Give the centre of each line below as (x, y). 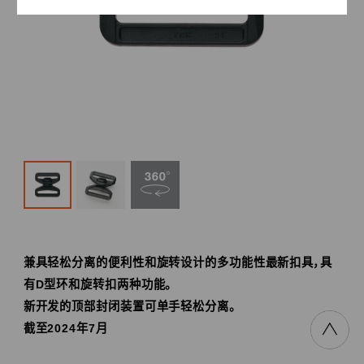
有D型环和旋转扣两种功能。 (97, 285)
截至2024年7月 (65, 329)
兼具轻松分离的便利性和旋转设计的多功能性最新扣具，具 (178, 263)
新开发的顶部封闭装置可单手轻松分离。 (129, 307)
